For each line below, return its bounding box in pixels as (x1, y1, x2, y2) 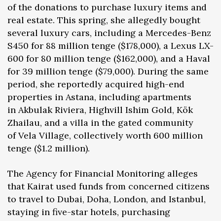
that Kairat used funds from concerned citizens (7, 180, 210, 192)
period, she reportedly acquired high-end (7, 78, 184, 90)
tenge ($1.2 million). (7, 142, 90, 154)
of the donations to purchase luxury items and (7, 1, 207, 13)
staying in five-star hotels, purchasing (7, 206, 170, 218)
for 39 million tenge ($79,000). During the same (7, 65, 209, 77)
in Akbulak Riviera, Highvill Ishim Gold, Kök (7, 104, 193, 115)
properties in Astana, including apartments (7, 91, 191, 103)
